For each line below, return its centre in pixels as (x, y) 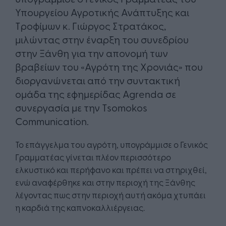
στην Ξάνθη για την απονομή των (92, 53)
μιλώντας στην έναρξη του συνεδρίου (102, 39)
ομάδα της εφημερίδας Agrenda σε (96, 94)
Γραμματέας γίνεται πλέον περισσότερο (93, 157)
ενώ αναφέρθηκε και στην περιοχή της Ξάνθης (105, 182)
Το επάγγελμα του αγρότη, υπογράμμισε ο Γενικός (111, 144)
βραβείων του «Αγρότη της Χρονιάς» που (109, 67)
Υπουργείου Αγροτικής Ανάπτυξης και (102, 12)
